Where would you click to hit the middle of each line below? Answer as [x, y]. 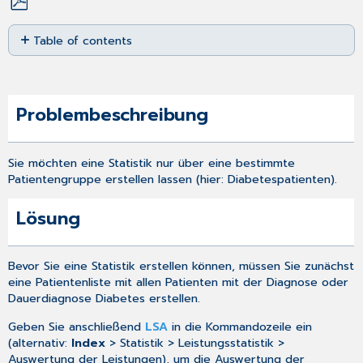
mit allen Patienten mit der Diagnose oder [230, 282]
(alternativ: [40, 342]
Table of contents [83, 40]
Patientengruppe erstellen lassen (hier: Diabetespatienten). [173, 179]
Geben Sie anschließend [77, 326]
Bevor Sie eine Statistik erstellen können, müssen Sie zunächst [181, 266]
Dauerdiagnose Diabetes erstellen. [105, 299]
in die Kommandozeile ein [240, 326]
